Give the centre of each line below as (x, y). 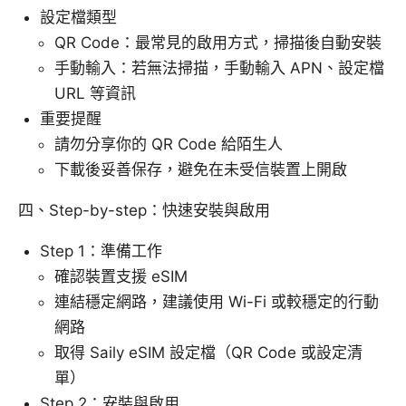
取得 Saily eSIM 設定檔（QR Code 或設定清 (208, 353)
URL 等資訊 (95, 94)
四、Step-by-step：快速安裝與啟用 (144, 211)
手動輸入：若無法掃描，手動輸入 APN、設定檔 (219, 68)
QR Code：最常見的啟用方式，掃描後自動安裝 (218, 43)
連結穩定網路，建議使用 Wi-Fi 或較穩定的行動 (217, 302)
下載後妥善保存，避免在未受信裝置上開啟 (201, 170)
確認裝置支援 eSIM (121, 277)
